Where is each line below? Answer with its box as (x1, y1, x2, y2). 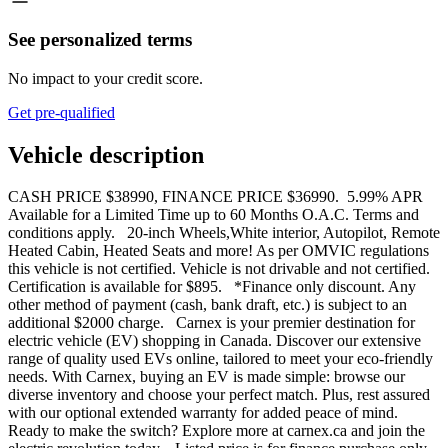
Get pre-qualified (8, 103, 115, 121)
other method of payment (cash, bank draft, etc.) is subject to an (8, 296, 407, 314)
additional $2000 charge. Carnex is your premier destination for (8, 314, 415, 332)
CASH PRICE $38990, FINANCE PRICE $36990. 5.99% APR (8, 188, 423, 206)
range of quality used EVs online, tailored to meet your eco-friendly (8, 350, 433, 368)
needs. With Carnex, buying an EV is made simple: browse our (8, 368, 405, 386)
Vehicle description (8, 141, 204, 168)
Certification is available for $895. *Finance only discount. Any (8, 278, 416, 296)
